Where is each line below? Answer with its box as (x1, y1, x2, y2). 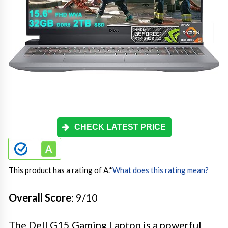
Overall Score (9, 191, 71, 204)
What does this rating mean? (112, 165, 209, 175)
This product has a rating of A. (9, 165, 109, 175)
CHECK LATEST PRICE (74, 122, 166, 131)
